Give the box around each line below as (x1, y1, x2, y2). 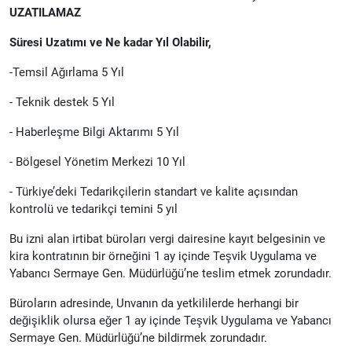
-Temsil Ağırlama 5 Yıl (9, 64, 124, 79)
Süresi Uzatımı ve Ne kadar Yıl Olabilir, (9, 35, 211, 49)
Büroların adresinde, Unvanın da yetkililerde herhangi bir (9, 295, 299, 310)
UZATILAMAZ (9, 5, 81, 20)
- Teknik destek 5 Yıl (9, 94, 115, 109)
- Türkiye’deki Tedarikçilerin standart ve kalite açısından (9, 184, 298, 199)
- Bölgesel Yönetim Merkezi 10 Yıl (9, 154, 185, 169)
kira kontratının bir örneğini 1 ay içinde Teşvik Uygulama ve (9, 248, 317, 263)
